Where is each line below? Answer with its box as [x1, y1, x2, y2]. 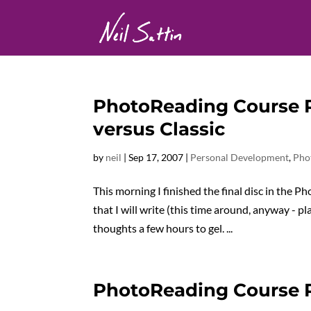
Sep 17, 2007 [128, 151, 184, 163]
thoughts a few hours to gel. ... [93, 221, 233, 235]
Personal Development [190, 151, 289, 163]
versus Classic [93, 118, 226, 140]
